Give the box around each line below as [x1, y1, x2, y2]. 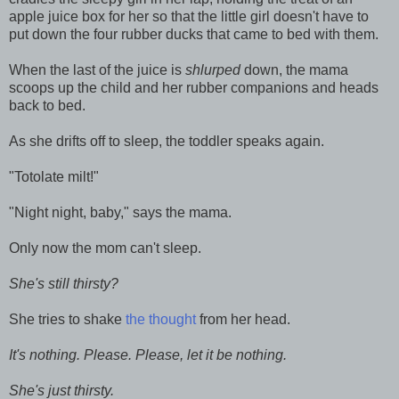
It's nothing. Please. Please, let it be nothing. [9, 346, 287, 362]
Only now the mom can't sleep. [9, 240, 201, 256]
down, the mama [240, 61, 348, 77]
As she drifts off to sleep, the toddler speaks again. [9, 133, 324, 149]
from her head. [196, 311, 290, 327]
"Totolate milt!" [9, 168, 99, 184]
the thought [126, 311, 196, 327]
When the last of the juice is [9, 61, 185, 77]
